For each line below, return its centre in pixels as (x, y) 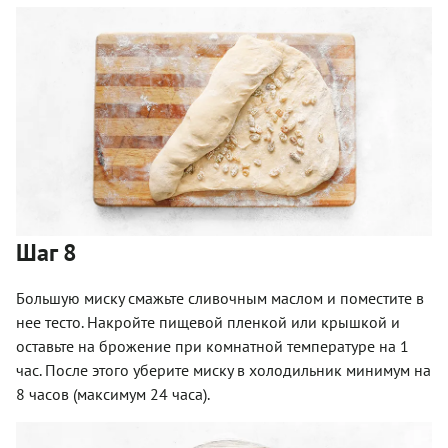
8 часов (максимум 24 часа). (113, 394)
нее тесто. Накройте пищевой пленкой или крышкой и (208, 322)
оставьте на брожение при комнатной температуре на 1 (212, 346)
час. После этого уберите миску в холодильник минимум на (223, 370)
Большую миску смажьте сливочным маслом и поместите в (220, 298)
